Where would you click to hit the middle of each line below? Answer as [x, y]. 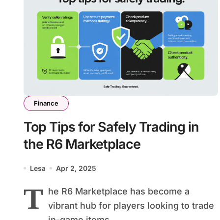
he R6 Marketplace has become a [119, 191]
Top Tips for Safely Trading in [111, 127]
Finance [46, 103]
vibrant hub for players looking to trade [131, 205]
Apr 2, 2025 [76, 168]
